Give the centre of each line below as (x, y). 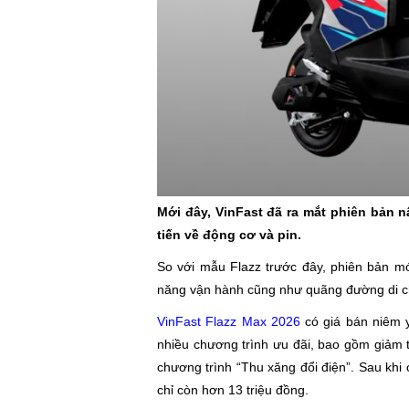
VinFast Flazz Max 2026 (231, 321)
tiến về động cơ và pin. (231, 234)
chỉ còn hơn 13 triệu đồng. (233, 389)
